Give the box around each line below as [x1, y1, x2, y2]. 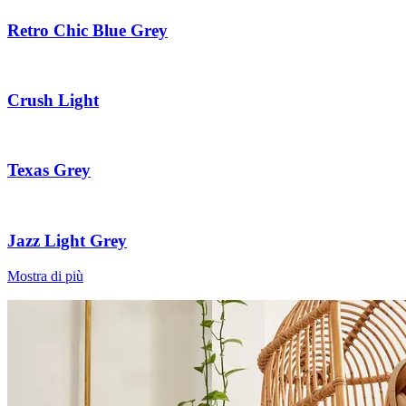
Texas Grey [7, 160, 91, 180]
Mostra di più [7, 267, 83, 284]
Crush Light [7, 91, 99, 111]
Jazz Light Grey [7, 230, 127, 250]
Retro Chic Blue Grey [7, 20, 168, 40]
